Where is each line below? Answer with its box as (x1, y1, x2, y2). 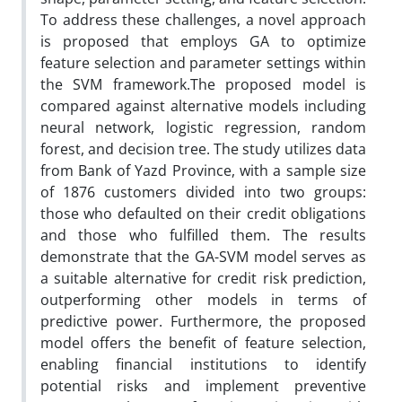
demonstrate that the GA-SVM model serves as (40, 247, 366, 267)
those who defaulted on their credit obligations (40, 204, 366, 223)
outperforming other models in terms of (40, 290, 366, 310)
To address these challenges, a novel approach (40, 10, 366, 30)
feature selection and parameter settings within (40, 53, 366, 73)
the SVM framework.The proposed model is (40, 74, 366, 94)
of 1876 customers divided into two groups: (40, 182, 366, 202)
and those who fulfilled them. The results (40, 225, 366, 245)
